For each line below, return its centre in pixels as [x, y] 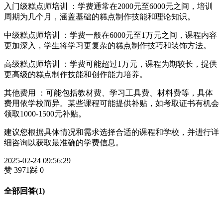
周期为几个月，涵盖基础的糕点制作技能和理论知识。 [100, 16]
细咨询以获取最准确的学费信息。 [64, 142]
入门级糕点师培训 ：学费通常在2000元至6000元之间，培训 [109, 6]
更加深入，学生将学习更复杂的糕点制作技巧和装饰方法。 [108, 45]
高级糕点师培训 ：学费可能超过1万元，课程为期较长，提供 [111, 64]
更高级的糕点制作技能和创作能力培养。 [76, 74]
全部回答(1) [24, 191]
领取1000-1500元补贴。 [45, 113]
